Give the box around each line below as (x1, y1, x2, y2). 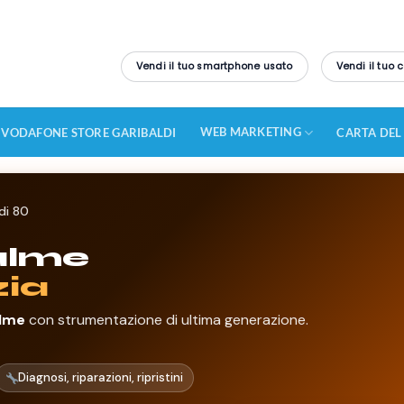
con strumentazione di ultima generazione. (25, 310, 308, 330)
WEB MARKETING (199, 124, 301, 139)
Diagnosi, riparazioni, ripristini (18, 370, 184, 386)
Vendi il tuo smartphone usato (135, 60, 293, 74)
